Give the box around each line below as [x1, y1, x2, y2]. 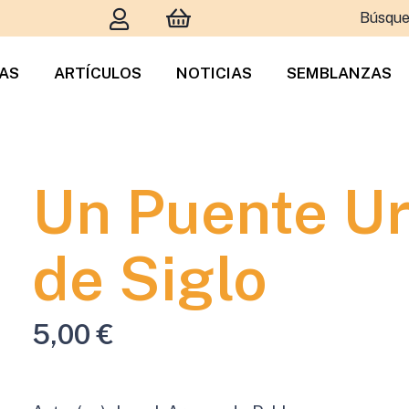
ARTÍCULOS [54, 64, 142, 82]
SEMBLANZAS [287, 64, 393, 82]
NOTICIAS [176, 64, 253, 82]
